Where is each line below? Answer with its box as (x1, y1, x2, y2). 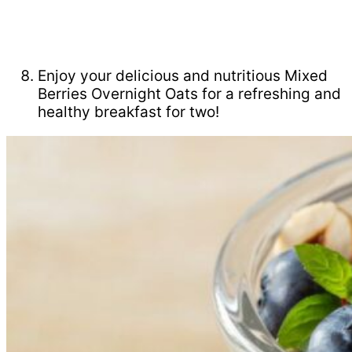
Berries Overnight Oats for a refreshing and (38, 85, 341, 104)
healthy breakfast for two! (38, 103, 219, 122)
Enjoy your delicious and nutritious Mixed (38, 67, 328, 86)
